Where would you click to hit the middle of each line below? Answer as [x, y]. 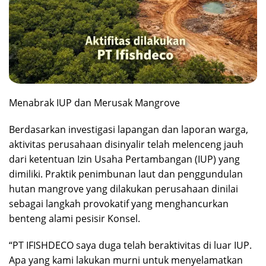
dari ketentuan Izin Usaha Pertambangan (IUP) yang [124, 159]
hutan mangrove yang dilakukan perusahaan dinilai [123, 189]
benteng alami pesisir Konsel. [75, 219]
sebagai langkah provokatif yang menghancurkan [119, 204]
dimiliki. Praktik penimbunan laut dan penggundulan [126, 174]
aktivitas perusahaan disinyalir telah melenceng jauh [126, 145]
